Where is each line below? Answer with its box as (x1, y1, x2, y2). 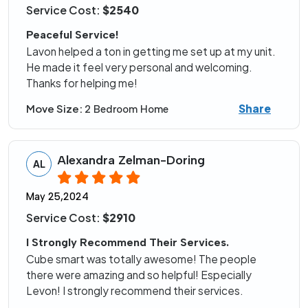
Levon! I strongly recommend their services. (26, 284, 243, 298)
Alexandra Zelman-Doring (57, 153, 205, 168)
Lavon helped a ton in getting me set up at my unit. (26, 45, 276, 58)
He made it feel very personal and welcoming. (26, 60, 252, 74)
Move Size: (26, 101, 85, 115)
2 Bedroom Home (85, 102, 168, 115)
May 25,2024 (26, 190, 89, 203)
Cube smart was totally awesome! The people (26, 252, 256, 266)
